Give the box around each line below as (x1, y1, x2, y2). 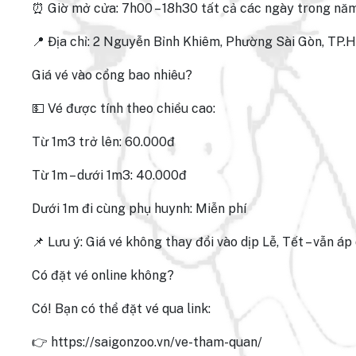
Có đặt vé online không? (32, 268, 174, 283)
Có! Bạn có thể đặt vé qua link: (32, 301, 211, 316)
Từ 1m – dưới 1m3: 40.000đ (32, 168, 187, 183)
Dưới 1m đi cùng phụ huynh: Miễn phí (32, 201, 246, 216)
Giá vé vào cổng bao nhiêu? (32, 68, 192, 83)
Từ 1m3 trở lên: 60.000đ (32, 134, 175, 149)
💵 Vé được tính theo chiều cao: (32, 101, 215, 116)
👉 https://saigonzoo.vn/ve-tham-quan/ (32, 335, 262, 350)
